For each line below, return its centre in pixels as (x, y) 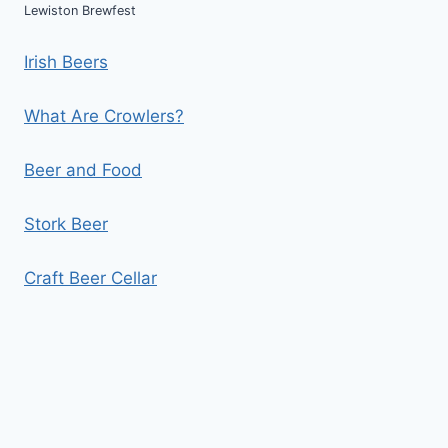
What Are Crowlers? (104, 115)
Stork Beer (66, 223)
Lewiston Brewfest (80, 11)
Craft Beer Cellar (90, 277)
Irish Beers (66, 61)
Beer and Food (83, 169)
